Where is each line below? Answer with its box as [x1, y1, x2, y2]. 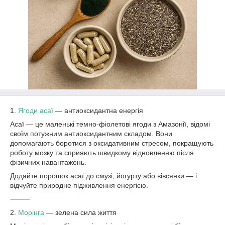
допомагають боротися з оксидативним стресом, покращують [10, 139, 213, 147]
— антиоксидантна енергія [55, 106, 143, 115]
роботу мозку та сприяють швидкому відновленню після [10, 149, 194, 157]
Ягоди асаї [18, 106, 55, 115]
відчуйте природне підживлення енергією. [10, 181, 148, 189]
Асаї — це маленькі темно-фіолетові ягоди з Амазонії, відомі [10, 120, 210, 128]
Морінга [18, 208, 44, 216]
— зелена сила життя [44, 208, 117, 216]
